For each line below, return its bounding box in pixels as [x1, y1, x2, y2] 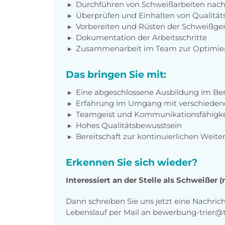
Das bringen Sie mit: [66, 68, 166, 80]
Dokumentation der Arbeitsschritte [76, 32, 207, 42]
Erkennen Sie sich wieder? [66, 156, 197, 168]
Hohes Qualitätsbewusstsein [76, 120, 182, 130]
